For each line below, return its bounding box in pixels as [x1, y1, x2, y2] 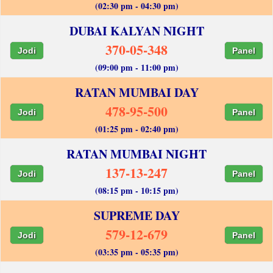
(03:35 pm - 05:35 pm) [94, 245, 179, 258]
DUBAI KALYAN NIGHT [69, 21, 204, 40]
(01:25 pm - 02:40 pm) [94, 122, 179, 135]
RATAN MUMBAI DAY [74, 83, 199, 101]
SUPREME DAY [93, 206, 180, 224]
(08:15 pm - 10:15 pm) [94, 183, 179, 197]
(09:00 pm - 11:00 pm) [94, 60, 179, 74]
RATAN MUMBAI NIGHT [66, 144, 207, 163]
